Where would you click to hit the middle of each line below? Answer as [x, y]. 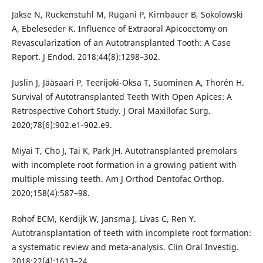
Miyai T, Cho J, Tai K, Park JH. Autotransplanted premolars [124, 150]
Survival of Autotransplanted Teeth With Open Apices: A [122, 96]
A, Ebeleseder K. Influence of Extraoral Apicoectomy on [119, 28]
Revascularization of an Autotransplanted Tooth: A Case [121, 42]
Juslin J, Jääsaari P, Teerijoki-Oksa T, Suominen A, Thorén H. [128, 82]
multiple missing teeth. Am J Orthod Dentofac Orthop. [118, 178]
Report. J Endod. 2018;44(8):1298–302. [86, 56]
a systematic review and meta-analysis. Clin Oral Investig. [125, 247]
